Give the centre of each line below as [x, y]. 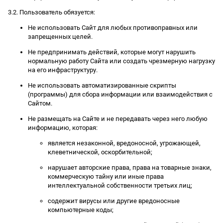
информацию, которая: [63, 127]
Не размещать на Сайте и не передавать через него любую [118, 118]
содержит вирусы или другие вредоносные [114, 201]
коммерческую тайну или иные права [106, 176]
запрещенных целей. [60, 36]
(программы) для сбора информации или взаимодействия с [120, 94]
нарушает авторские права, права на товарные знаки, [130, 167]
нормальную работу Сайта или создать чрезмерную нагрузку [121, 61]
